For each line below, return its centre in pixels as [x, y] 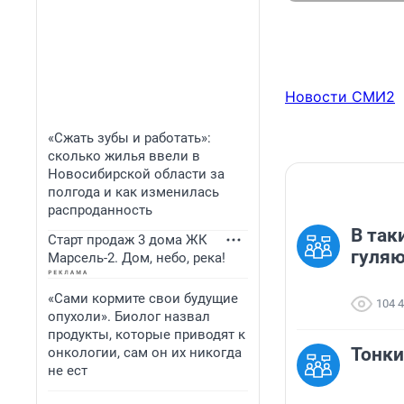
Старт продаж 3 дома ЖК [128, 240]
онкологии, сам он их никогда [145, 353]
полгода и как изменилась [133, 192]
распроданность [100, 210]
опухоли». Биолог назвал [129, 317]
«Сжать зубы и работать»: [129, 138]
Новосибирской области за [136, 174]
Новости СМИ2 [340, 97]
